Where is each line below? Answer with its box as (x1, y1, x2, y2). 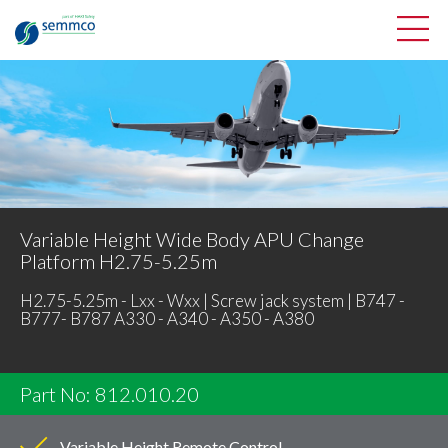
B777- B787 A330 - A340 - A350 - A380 (20, 307, 314, 329)
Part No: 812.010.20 (20, 382, 199, 407)
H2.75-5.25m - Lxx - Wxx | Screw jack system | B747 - (20, 289, 405, 311)
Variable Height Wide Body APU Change (20, 226, 364, 251)
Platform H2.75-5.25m (20, 248, 217, 273)
